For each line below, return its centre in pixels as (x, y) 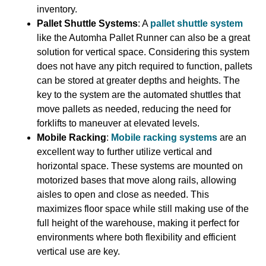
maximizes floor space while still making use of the (143, 208)
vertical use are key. (79, 251)
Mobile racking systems (164, 137)
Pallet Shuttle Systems (88, 23)
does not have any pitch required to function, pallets (145, 66)
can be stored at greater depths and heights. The (139, 80)
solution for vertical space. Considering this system (143, 52)
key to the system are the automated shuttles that (139, 94)
